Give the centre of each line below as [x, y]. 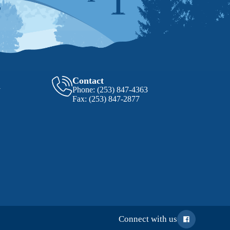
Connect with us [148, 219]
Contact [88, 81]
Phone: [84, 90]
